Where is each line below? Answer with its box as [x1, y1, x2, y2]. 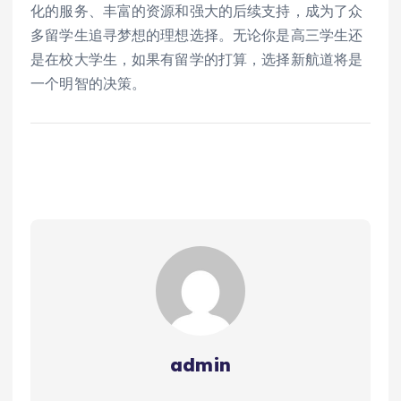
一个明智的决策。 [30, 73, 147, 92]
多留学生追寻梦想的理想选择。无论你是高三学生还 [30, 25, 363, 44]
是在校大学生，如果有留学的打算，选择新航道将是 [30, 49, 363, 68]
